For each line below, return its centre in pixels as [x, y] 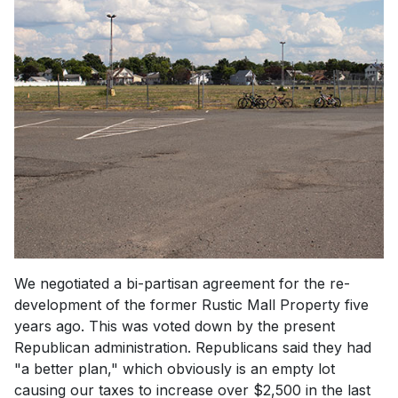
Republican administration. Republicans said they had [193, 347]
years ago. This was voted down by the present [175, 326]
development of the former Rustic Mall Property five [191, 304]
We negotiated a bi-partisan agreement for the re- [182, 283]
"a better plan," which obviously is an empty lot [175, 368]
